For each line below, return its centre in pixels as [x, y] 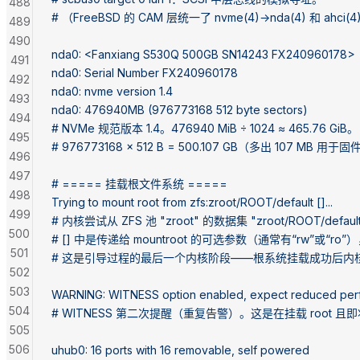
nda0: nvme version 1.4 [112, 91]
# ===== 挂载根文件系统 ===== [139, 183]
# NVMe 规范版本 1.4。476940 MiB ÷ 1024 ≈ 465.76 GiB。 [205, 128]
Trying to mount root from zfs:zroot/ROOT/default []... [192, 202]
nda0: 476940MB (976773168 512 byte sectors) [180, 109]
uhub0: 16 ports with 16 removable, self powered [180, 350]
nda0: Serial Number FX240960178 [145, 72]
